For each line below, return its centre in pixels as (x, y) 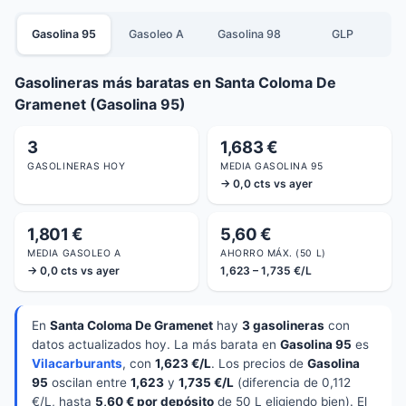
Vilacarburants (77, 363)
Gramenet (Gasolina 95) (100, 104)
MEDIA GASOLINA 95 (272, 166)
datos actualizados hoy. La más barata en (156, 344)
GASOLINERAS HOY (77, 166)
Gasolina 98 (250, 34)
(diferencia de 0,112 (292, 382)
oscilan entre (89, 382)
